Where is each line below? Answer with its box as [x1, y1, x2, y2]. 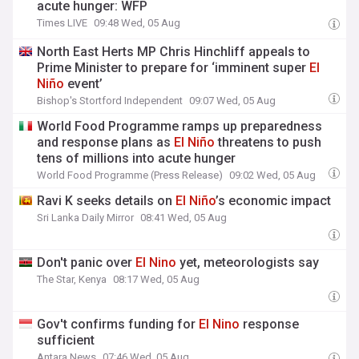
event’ [64, 76, 103, 91]
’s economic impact [216, 193, 332, 208]
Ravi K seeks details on [37, 193, 176, 208]
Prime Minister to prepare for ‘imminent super [37, 60, 310, 75]
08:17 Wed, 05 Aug [113, 273, 200, 285]
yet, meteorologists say [176, 255, 320, 270]
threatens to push [215, 135, 322, 150]
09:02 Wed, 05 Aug [229, 169, 317, 181]
